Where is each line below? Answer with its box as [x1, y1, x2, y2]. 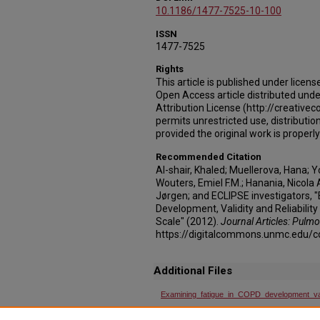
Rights [156, 64, 184, 74]
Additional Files [154, 264, 232, 277]
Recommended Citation [156, 151, 261, 162]
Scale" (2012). [156, 216, 221, 227]
